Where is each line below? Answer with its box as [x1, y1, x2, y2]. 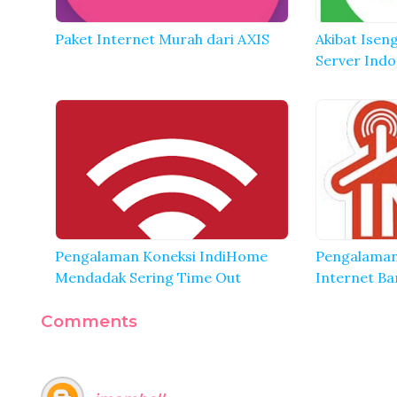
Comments [41, 310, 137, 331]
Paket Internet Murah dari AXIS [55, 29, 269, 48]
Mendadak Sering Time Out [55, 268, 241, 286]
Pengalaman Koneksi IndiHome [55, 246, 268, 265]
